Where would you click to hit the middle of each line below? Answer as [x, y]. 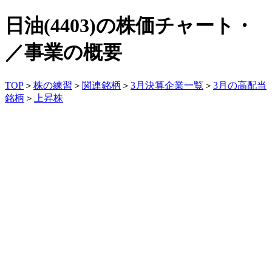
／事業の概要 [63, 53]
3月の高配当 [240, 85]
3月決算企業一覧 [167, 85]
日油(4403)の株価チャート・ [129, 26]
